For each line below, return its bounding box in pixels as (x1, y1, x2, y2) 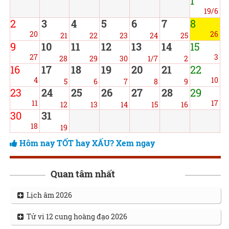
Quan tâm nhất (50, 168, 115, 180)
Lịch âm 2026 (23, 190, 72, 200)
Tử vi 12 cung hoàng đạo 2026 (23, 212, 127, 222)
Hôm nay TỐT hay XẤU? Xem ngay (19, 138, 155, 149)
